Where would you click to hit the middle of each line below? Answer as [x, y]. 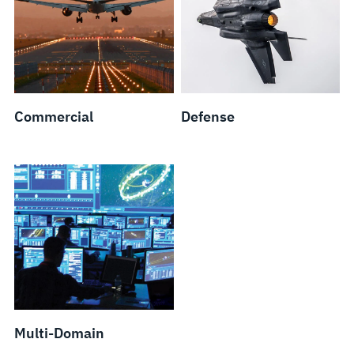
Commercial [53, 116]
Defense [207, 116]
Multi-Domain [59, 333]
